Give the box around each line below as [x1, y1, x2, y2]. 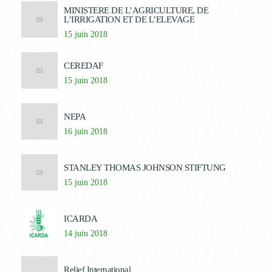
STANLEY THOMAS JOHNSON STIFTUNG [64, 163, 226, 172]
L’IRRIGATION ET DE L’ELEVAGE [64, 15, 194, 24]
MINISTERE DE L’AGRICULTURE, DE [64, 5, 208, 15]
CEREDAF [64, 61, 103, 70]
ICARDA [64, 214, 97, 223]
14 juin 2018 [64, 229, 107, 238]
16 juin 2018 [64, 127, 107, 136]
